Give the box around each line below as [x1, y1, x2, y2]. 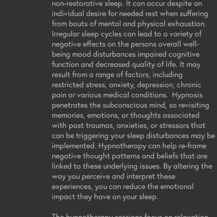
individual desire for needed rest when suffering [52, 7, 208, 18]
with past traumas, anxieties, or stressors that [52, 119, 205, 130]
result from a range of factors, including [52, 68, 183, 79]
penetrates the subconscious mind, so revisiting [52, 99, 209, 109]
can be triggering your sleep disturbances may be [52, 129, 215, 140]
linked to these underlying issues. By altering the [52, 160, 212, 170]
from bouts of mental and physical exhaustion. [52, 17, 206, 28]
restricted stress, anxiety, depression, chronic [52, 78, 201, 89]
